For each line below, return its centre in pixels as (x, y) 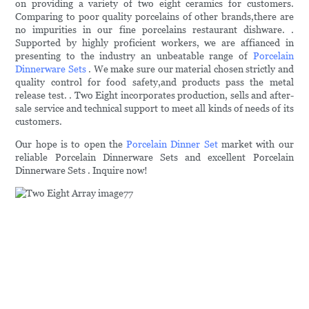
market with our (256, 144)
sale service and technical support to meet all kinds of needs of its (154, 109)
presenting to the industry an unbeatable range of (134, 56)
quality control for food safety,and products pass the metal (154, 82)
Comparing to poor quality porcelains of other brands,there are (154, 17)
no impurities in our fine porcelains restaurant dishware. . (154, 30)
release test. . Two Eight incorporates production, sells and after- (154, 96)
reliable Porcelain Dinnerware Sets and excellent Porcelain (154, 158)
